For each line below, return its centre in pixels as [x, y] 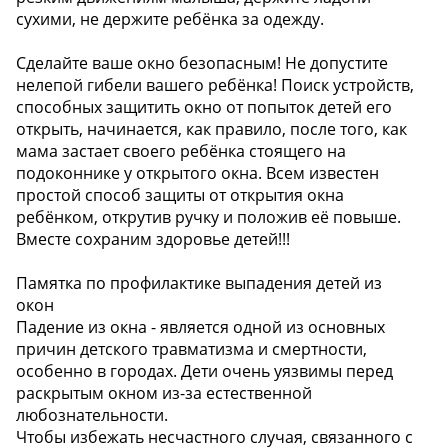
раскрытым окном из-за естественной [164, 393]
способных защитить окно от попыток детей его [204, 107]
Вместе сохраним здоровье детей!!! [153, 239]
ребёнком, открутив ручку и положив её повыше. [208, 217]
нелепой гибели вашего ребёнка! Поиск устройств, [215, 85]
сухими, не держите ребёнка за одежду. [170, 19]
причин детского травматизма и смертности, [191, 349]
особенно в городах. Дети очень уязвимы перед [204, 371]
